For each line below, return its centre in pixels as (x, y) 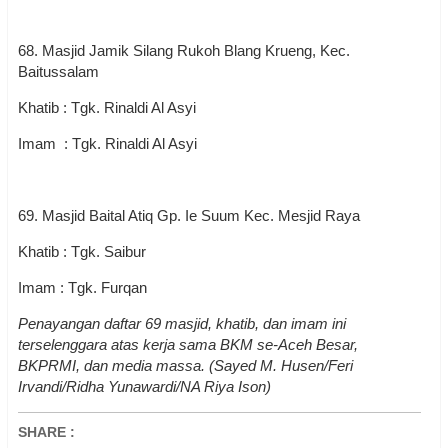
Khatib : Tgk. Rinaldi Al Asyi (107, 107)
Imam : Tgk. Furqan (82, 287)
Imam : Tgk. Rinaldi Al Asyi (109, 143)
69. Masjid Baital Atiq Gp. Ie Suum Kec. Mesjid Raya (189, 215)
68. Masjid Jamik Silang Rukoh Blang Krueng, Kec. (184, 50)
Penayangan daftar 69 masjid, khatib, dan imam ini (182, 323)
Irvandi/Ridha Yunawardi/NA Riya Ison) (144, 386)
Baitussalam (58, 71)
